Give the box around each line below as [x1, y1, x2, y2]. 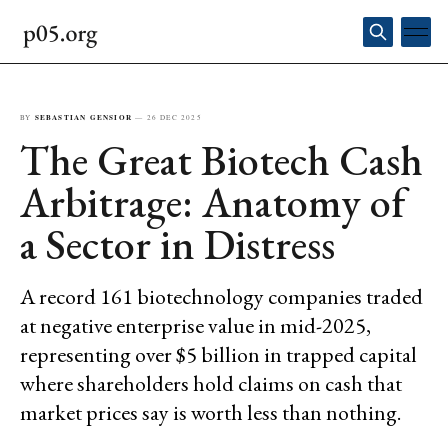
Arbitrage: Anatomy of [20, 175, 405, 230]
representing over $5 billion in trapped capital [20, 340, 417, 369]
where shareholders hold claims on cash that [20, 369, 402, 398]
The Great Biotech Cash [20, 133, 423, 188]
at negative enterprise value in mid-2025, [20, 311, 371, 340]
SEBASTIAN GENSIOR [34, 112, 133, 122]
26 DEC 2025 [146, 112, 202, 122]
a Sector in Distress [20, 217, 335, 272]
